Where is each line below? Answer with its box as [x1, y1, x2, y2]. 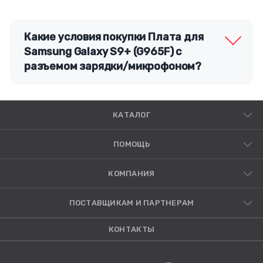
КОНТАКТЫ [108, 225, 155, 234]
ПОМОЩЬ [113, 140, 150, 149]
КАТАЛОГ [113, 110, 150, 120]
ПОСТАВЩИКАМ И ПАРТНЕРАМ [69, 198, 194, 208]
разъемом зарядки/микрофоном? [24, 60, 201, 73]
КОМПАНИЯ [108, 169, 155, 178]
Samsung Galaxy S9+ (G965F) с [24, 45, 181, 59]
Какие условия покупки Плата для [24, 31, 204, 44]
